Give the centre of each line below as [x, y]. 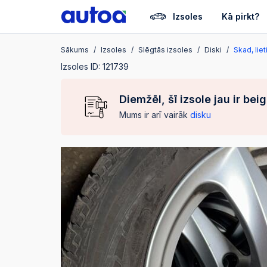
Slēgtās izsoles [165, 50]
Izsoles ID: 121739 [95, 66]
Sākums [75, 50]
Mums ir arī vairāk [155, 115]
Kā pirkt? [240, 16]
